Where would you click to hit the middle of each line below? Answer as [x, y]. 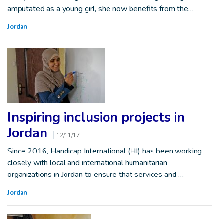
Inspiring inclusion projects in [96, 118]
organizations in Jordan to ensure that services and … [96, 175]
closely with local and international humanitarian [87, 163]
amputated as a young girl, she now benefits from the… [100, 9]
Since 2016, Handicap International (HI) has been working [105, 151]
